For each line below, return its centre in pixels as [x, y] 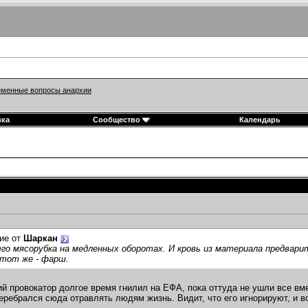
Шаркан [41, 239]
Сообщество [116, 120]
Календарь [260, 120]
